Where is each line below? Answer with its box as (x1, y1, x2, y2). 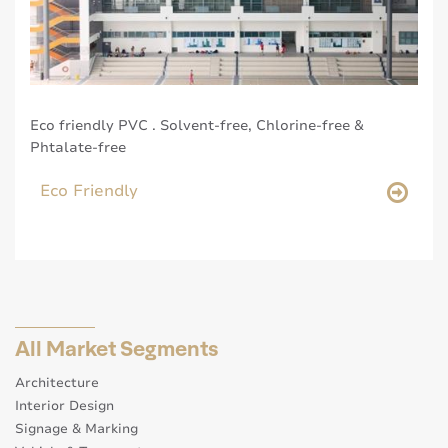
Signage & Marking (15, 420, 138, 439)
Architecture (15, 374, 99, 393)
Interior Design (15, 397, 114, 416)
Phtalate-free (30, 138, 126, 158)
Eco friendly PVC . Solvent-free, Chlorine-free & (30, 116, 364, 136)
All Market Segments (15, 333, 219, 360)
